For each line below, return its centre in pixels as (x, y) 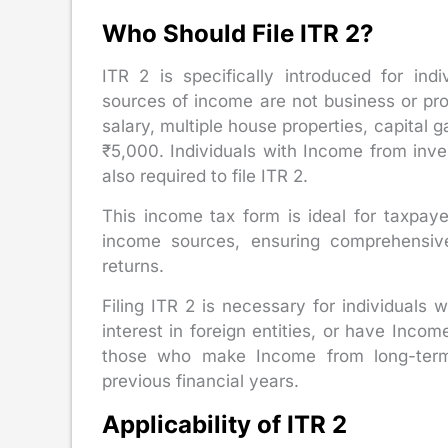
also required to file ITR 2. (205, 175)
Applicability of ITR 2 (224, 424)
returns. (133, 265)
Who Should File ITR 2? (238, 33)
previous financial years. (200, 380)
